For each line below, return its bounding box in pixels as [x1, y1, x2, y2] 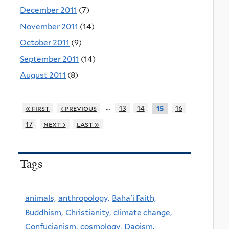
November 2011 [20, 21, 78, 31]
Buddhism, [25, 208, 63, 218]
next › [43, 120, 66, 129]
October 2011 [20, 37, 70, 48]
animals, [25, 193, 56, 203]
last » [76, 120, 100, 129]
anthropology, [58, 193, 109, 203]
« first [25, 103, 50, 112]
